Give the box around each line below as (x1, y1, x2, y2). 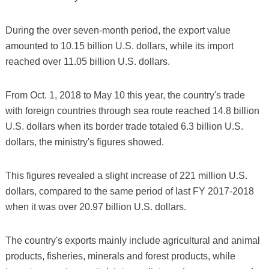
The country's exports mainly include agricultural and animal (5, 235, 260, 246)
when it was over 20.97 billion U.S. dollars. (5, 201, 186, 212)
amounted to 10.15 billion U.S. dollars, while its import (5, 40, 234, 51)
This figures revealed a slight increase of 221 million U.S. (5, 170, 247, 181)
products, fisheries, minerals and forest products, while (5, 250, 235, 261)
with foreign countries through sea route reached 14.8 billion (5, 105, 259, 116)
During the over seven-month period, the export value (5, 25, 231, 35)
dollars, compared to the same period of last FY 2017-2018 (5, 186, 254, 196)
